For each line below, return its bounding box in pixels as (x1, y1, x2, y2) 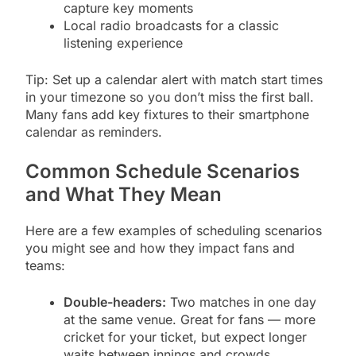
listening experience (64, 34, 183, 51)
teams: (25, 257, 65, 273)
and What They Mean (25, 182, 222, 206)
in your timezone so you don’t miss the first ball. (25, 88, 314, 105)
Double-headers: (64, 293, 166, 310)
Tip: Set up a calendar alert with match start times (25, 71, 323, 87)
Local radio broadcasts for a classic (64, 17, 279, 33)
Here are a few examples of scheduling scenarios (25, 222, 322, 238)
